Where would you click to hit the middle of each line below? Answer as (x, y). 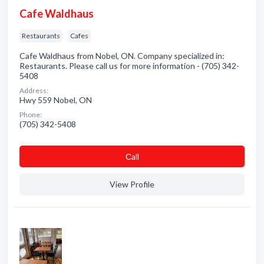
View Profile (132, 184)
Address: (34, 90)
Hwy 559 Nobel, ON (56, 100)
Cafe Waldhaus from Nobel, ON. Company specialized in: (122, 56)
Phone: (31, 115)
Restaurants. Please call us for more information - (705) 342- (129, 66)
